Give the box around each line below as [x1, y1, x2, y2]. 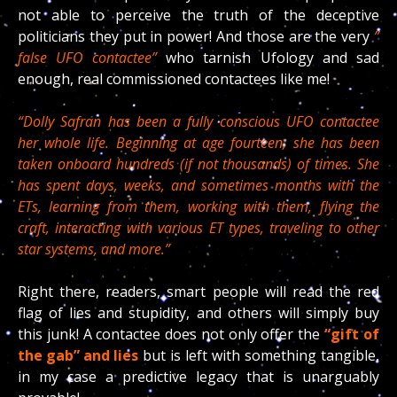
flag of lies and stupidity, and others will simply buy [18, 303, 379, 323]
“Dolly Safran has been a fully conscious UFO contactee [18, 112, 379, 132]
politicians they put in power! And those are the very [18, 27, 374, 47]
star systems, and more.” [18, 239, 174, 260]
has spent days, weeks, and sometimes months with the [18, 175, 379, 196]
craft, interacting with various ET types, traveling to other [18, 218, 379, 238]
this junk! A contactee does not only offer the [18, 324, 324, 345]
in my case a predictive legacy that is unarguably [18, 367, 379, 387]
